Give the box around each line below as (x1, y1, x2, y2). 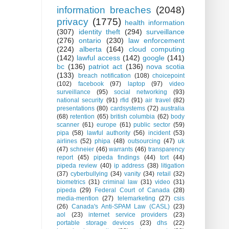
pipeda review (57, 162, 98, 170)
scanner (57, 121, 79, 129)
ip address (114, 162, 145, 170)
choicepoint (152, 72, 185, 80)
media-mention (57, 195, 99, 202)
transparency (148, 146, 185, 153)
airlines (57, 138, 77, 145)
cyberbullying (71, 170, 108, 178)
